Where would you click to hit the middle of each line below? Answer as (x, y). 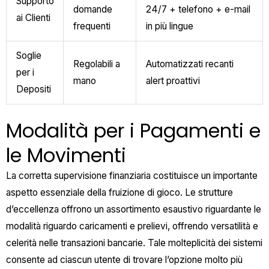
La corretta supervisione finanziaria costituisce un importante (132, 176)
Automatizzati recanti (189, 64)
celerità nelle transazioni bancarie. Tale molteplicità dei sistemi (134, 243)
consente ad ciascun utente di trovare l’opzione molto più (124, 260)
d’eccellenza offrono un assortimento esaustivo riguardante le (134, 210)
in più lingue (169, 26)
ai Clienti (33, 17)
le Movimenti (66, 156)
